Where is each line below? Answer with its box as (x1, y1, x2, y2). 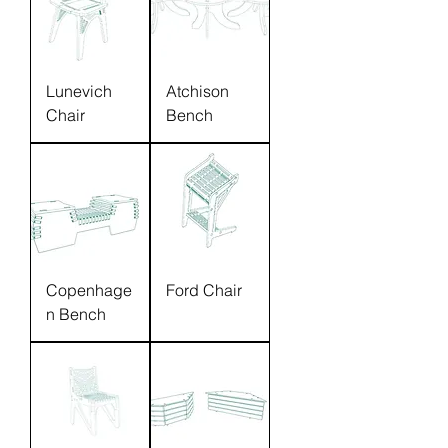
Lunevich (46, 81, 112, 101)
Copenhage (46, 280, 132, 300)
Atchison (166, 81, 229, 101)
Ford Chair (166, 280, 242, 300)
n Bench (46, 304, 106, 324)
